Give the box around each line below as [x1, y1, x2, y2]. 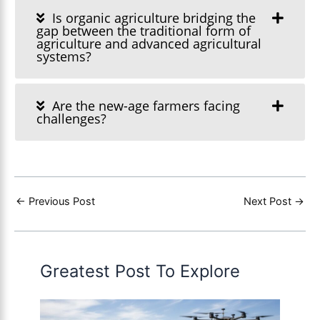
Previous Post [26, 194, 95, 208]
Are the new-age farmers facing [49, 96, 240, 114]
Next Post [244, 194, 294, 208]
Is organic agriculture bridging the [49, 9, 256, 26]
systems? [36, 47, 91, 65]
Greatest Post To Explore [40, 260, 241, 281]
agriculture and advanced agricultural [36, 34, 261, 52]
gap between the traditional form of [36, 21, 251, 39]
